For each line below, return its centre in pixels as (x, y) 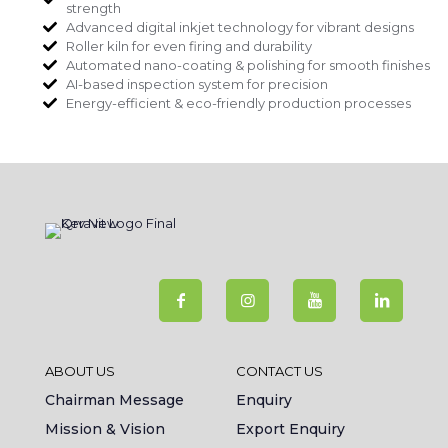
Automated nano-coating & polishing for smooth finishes (247, 64)
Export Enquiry (290, 428)
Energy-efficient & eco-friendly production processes (238, 102)
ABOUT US (80, 370)
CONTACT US (279, 370)
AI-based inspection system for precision (196, 83)
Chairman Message (114, 399)
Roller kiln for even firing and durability (188, 45)
